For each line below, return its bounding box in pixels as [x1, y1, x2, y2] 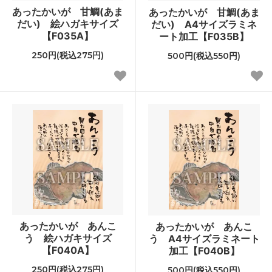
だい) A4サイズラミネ [151, 18, 257, 30]
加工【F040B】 [168, 244, 240, 257]
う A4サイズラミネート [148, 232, 260, 245]
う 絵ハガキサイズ [24, 231, 112, 244]
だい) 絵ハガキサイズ [17, 17, 118, 30]
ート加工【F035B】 [159, 30, 249, 42]
